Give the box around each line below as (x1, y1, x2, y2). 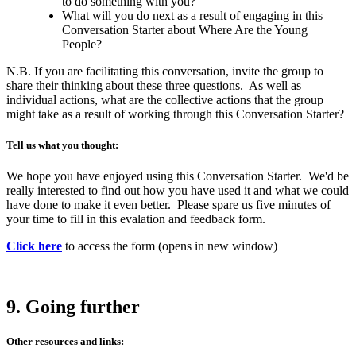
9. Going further (6, 296, 140, 318)
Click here (6, 239, 62, 253)
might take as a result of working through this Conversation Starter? (6, 107, 344, 122)
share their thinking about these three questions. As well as (6, 79, 301, 93)
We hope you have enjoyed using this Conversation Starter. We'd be (6, 169, 349, 184)
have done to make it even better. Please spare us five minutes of (6, 198, 331, 212)
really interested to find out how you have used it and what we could (6, 184, 349, 198)
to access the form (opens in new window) (62, 239, 277, 253)
